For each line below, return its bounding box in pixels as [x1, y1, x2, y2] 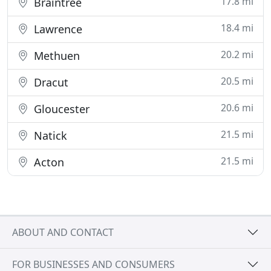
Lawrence [31, 22, 82, 36]
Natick [31, 128, 67, 143]
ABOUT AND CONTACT [12, 225, 114, 239]
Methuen [31, 48, 80, 63]
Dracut [31, 75, 68, 90]
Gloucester [31, 102, 90, 116]
